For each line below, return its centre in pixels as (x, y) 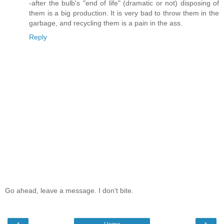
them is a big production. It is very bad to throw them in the (124, 13)
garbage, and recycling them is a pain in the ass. (106, 23)
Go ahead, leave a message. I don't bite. (69, 191)
